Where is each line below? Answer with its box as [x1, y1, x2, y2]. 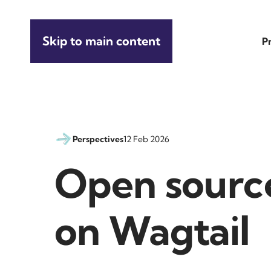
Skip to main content [42, 33, 160, 48]
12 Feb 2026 [123, 133, 169, 145]
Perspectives [73, 133, 123, 145]
